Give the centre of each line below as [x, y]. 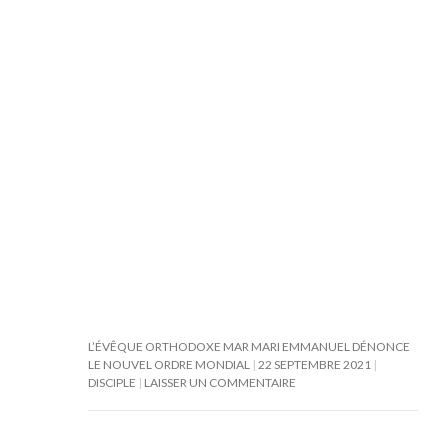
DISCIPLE [111, 382]
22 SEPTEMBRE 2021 [314, 364]
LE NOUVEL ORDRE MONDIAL [168, 364]
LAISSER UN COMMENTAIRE [219, 382]
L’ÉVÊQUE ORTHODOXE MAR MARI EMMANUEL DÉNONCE [248, 346]
